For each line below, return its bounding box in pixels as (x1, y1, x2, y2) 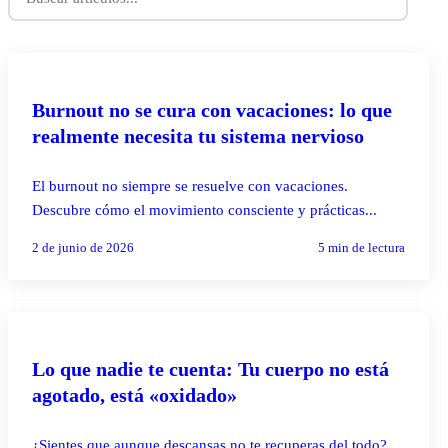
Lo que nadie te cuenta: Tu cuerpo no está (32, 357, 389, 380)
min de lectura (325, 239, 406, 255)
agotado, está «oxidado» (32, 383, 237, 406)
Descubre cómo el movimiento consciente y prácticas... (32, 201, 377, 218)
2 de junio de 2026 (32, 239, 134, 255)
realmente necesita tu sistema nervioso (32, 124, 364, 147)
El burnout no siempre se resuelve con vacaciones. (32, 177, 348, 194)
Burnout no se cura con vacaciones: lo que (32, 98, 392, 121)
